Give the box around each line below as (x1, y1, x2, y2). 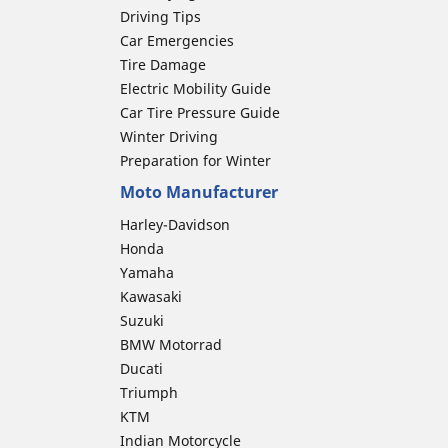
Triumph (120, 382, 178, 402)
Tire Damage (120, 54, 206, 74)
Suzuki (120, 310, 164, 330)
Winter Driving (120, 126, 218, 146)
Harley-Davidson (120, 214, 230, 234)
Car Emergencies (120, 30, 234, 50)
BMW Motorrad (120, 334, 222, 354)
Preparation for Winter (120, 150, 271, 170)
